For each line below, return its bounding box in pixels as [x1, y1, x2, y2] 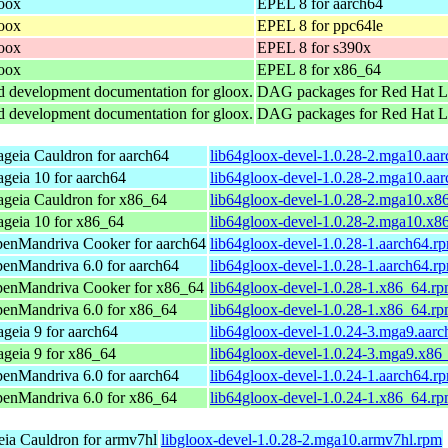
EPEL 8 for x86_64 [257, 60, 381, 78]
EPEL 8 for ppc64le [257, 16, 383, 34]
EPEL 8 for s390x [257, 38, 371, 56]
